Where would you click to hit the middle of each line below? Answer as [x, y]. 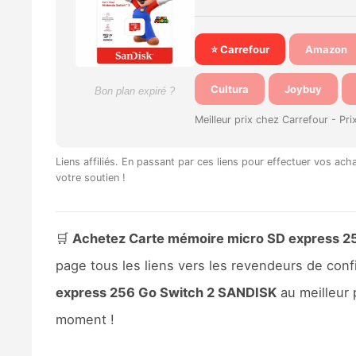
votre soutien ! [90, 177]
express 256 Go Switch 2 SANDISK [166, 292]
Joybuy [303, 89]
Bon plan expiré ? [135, 91]
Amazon [326, 49]
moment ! [85, 319]
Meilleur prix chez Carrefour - [267, 119]
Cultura [229, 89]
